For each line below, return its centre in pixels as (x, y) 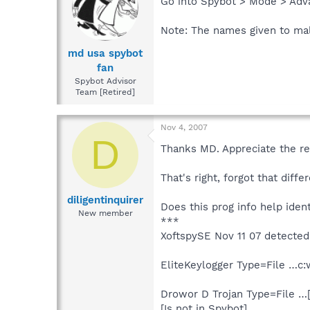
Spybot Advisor (105, 81)
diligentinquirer (105, 200)
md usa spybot (105, 53)
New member (105, 213)
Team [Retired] (105, 92)
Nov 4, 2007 (184, 127)
